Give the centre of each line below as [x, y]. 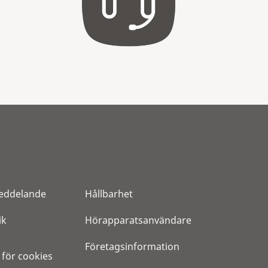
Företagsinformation [132, 246]
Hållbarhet [109, 194]
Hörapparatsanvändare [138, 220]
